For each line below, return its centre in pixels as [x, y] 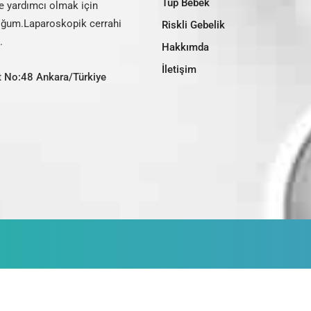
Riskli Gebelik [193, 25]
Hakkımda [185, 47]
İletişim [179, 69]
